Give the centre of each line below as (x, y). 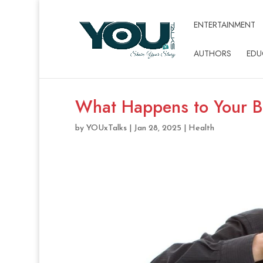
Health (201, 129)
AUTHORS (212, 53)
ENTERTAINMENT (224, 25)
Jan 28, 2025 (157, 129)
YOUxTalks (106, 129)
